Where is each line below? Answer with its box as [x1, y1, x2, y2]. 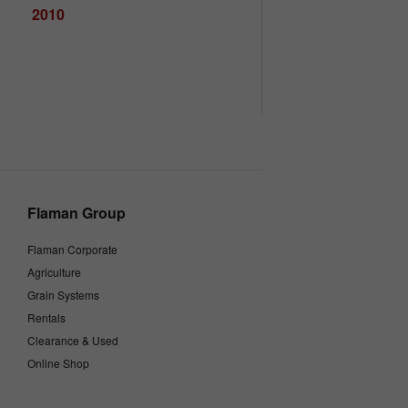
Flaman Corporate [27, 241, 117, 258]
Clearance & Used [27, 332, 118, 349]
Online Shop [27, 355, 89, 372]
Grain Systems [27, 287, 99, 303]
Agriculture [27, 264, 81, 280]
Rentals [27, 310, 66, 326]
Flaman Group [27, 202, 126, 224]
